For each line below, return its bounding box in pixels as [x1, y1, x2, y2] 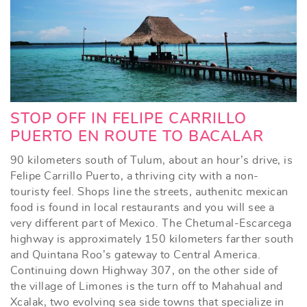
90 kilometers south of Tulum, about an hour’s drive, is [10, 154, 293, 166]
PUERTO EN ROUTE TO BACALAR [10, 128, 264, 144]
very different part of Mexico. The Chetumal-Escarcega [10, 217, 292, 229]
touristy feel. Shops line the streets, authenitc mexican [10, 186, 288, 197]
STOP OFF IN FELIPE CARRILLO [10, 110, 247, 126]
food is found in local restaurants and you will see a [10, 201, 275, 213]
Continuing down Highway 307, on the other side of [10, 265, 278, 276]
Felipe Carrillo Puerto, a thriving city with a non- [10, 170, 259, 182]
